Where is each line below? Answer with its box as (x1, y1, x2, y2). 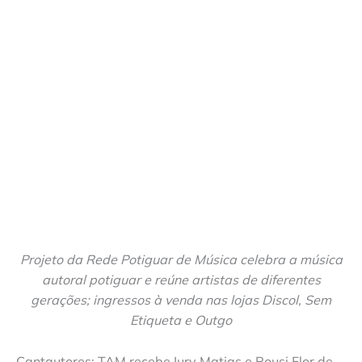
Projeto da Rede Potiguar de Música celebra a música (19, 251, 343, 268)
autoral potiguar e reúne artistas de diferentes (41, 271, 321, 288)
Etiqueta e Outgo (130, 312, 232, 329)
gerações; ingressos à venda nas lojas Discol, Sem (31, 292, 331, 309)
